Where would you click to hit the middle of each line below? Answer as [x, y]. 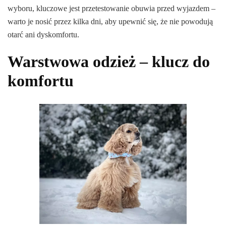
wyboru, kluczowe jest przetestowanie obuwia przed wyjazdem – [111, 9]
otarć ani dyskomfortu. [43, 35]
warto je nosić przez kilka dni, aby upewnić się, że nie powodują [110, 22]
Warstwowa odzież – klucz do [109, 62]
